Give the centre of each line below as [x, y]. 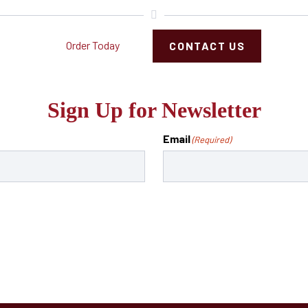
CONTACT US [207, 45]
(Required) [211, 139]
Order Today [93, 45]
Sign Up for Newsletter [154, 110]
